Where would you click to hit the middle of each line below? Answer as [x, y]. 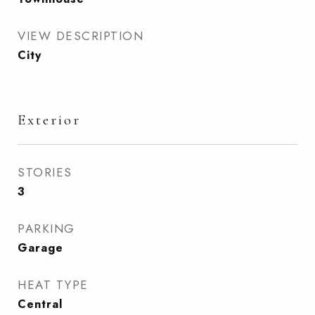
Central [40, 304]
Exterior [49, 120]
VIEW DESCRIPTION [81, 36]
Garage [40, 248]
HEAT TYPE [53, 285]
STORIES [45, 172]
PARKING [46, 229]
